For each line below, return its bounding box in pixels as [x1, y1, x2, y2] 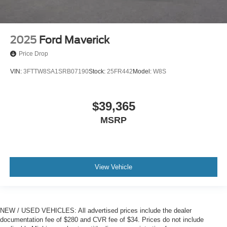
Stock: [89, 67, 107, 75]
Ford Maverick [39, 34, 109, 47]
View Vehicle [95, 163, 132, 171]
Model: [133, 67, 153, 75]
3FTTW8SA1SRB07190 [23, 67, 89, 75]
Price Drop [19, 50, 48, 58]
